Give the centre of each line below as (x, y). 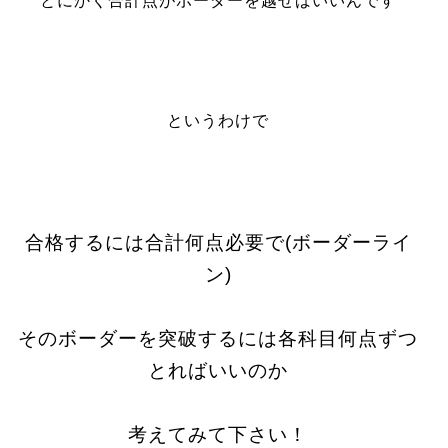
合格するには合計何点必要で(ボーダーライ (218, 242)
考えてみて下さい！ (218, 434)
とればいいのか (218, 370)
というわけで (218, 120)
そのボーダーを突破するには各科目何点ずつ (218, 338)
